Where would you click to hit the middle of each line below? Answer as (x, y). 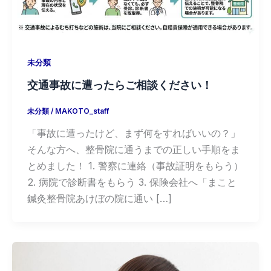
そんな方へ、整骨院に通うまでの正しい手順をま (133, 150)
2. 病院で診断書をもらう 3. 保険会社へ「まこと (132, 182)
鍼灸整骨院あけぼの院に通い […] (99, 199)
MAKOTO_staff (82, 112)
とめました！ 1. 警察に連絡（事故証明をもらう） (135, 166)
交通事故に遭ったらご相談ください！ (119, 85)
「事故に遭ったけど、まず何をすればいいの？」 (133, 133)
